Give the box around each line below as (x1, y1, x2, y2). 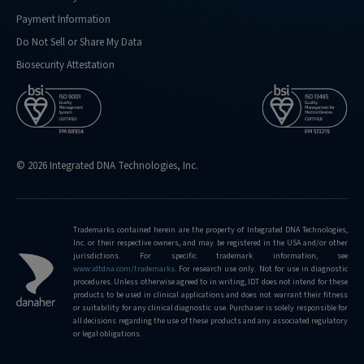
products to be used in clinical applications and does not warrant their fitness (73, 289, 348, 301)
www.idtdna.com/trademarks (73, 263, 175, 275)
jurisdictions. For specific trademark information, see (73, 250, 348, 262)
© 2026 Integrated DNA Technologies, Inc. (16, 158, 198, 174)
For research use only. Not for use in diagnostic (179, 263, 349, 275)
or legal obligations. (73, 328, 141, 340)
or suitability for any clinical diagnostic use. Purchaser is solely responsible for (73, 302, 348, 314)
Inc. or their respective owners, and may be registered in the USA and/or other (73, 237, 348, 249)
